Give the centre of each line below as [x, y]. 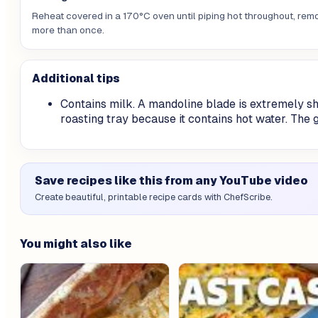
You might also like [76, 243]
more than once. [68, 31]
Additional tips [76, 79]
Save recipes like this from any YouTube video [171, 180]
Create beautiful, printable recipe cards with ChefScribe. [154, 197]
